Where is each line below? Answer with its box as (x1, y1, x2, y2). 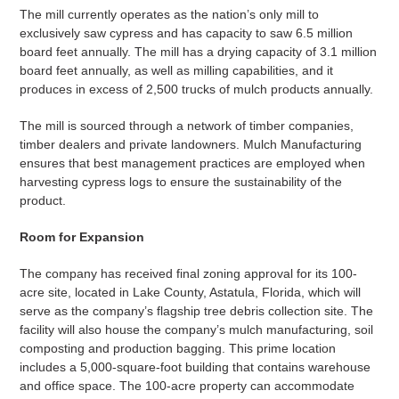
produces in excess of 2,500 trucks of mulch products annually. (19, 82, 373, 97)
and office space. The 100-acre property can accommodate (19, 379, 354, 394)
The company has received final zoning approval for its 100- (19, 266, 357, 281)
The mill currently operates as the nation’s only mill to (19, 7, 319, 22)
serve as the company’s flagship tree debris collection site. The (19, 304, 373, 319)
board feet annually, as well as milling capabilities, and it (19, 63, 333, 78)
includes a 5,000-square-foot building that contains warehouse (19, 360, 370, 375)
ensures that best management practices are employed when (19, 156, 365, 171)
